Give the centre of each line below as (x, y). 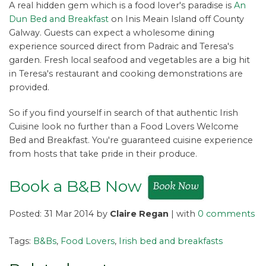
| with (183, 214)
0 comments (226, 214)
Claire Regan (139, 214)
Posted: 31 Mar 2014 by (59, 214)
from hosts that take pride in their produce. (103, 154)
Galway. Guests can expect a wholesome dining (112, 33)
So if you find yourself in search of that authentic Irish (123, 113)
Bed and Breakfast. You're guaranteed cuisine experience (131, 140)
